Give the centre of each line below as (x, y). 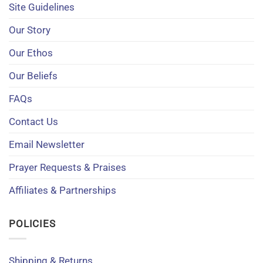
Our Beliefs (33, 75)
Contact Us (33, 121)
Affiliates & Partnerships (63, 190)
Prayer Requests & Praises (68, 167)
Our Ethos (31, 53)
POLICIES (32, 223)
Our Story (30, 30)
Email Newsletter (47, 144)
